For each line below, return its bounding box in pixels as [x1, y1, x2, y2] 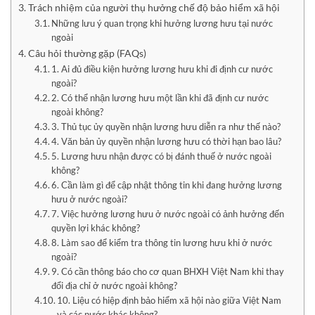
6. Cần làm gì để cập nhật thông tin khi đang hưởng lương [51, 179, 283, 191]
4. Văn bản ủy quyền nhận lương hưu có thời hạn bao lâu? [51, 135, 282, 147]
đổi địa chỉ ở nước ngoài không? [51, 279, 178, 291]
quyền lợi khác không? [51, 221, 141, 233]
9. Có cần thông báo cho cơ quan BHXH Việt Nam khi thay [51, 265, 285, 277]
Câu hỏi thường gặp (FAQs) [27, 46, 146, 59]
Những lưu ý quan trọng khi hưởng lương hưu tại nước [51, 17, 274, 29]
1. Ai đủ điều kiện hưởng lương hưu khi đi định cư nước [51, 63, 274, 75]
